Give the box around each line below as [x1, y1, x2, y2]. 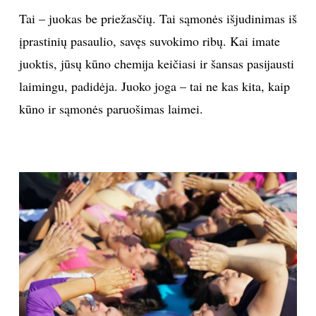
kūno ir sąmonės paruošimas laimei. [18, 100, 203, 118]
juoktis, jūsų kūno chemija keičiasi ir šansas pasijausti [18, 55, 294, 73]
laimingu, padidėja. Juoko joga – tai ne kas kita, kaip [18, 78, 290, 95]
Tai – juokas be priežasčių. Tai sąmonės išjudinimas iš [18, 10, 297, 28]
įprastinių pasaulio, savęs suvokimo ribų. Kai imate [18, 32, 280, 50]
